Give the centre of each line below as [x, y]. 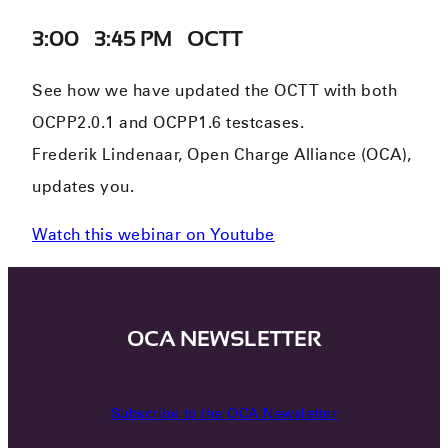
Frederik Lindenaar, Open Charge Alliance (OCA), [222, 154]
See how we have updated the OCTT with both [215, 90]
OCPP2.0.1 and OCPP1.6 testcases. [168, 122]
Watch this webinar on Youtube [153, 234]
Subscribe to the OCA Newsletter [224, 413]
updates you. [83, 186]
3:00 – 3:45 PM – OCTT [137, 38]
